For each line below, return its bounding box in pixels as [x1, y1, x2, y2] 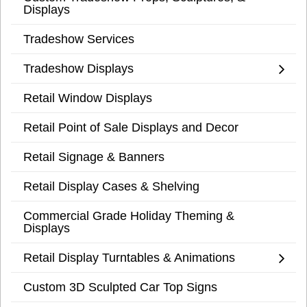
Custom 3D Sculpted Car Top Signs [23, 280, 217, 295]
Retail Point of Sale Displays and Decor [23, 120, 238, 135]
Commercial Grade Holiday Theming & [23, 208, 234, 223]
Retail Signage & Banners [23, 149, 164, 164]
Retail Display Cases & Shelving [23, 179, 199, 194]
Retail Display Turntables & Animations [23, 250, 235, 265]
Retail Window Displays [23, 90, 152, 106]
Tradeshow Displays [23, 61, 134, 76]
